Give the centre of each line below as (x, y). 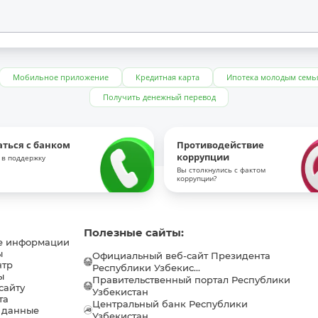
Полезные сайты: (133, 232)
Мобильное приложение (61, 77)
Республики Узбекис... (147, 268)
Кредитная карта (168, 77)
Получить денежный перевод (159, 97)
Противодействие (220, 146)
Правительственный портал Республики (192, 280)
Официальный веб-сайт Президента (182, 256)
